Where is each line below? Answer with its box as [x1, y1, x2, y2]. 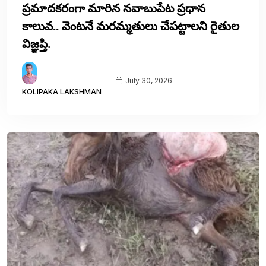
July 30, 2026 [123, 76, 172, 85]
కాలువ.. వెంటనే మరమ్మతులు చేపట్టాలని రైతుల [22, 18, 239, 34]
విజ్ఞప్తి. [22, 36, 50, 52]
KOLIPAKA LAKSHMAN [22, 87, 102, 97]
